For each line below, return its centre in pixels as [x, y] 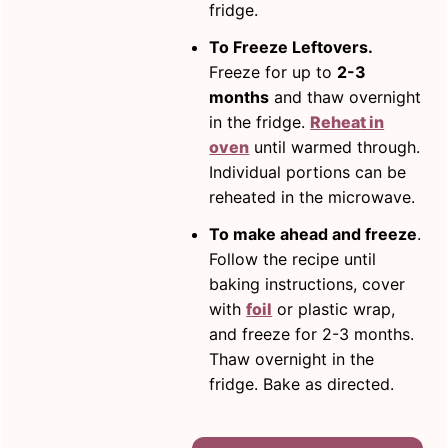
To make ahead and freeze [313, 234]
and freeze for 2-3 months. [312, 334]
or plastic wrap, [334, 309]
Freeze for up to [273, 72]
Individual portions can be [308, 172]
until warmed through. [335, 147]
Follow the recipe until [293, 259]
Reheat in [347, 122]
